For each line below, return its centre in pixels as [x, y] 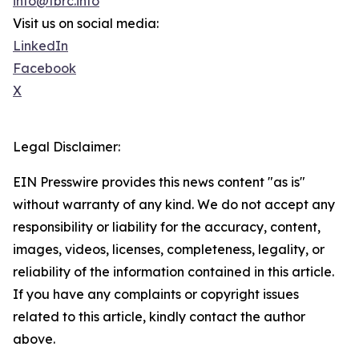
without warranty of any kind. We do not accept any [174, 205]
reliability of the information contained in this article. [173, 272]
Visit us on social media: [86, 24]
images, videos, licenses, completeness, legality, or [169, 250]
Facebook [44, 69]
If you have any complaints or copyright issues [156, 294]
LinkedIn [40, 46]
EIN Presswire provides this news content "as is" [159, 182]
